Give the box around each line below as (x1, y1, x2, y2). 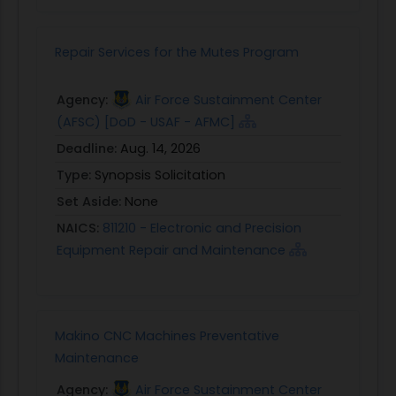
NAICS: (57, 218, 103, 237)
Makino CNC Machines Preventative (55, 326, 279, 345)
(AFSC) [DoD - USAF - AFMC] (57, 112, 235, 131)
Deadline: (57, 139, 120, 157)
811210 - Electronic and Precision (103, 218, 301, 237)
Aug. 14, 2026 (120, 139, 201, 157)
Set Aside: (57, 192, 125, 210)
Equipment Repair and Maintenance (57, 240, 289, 259)
